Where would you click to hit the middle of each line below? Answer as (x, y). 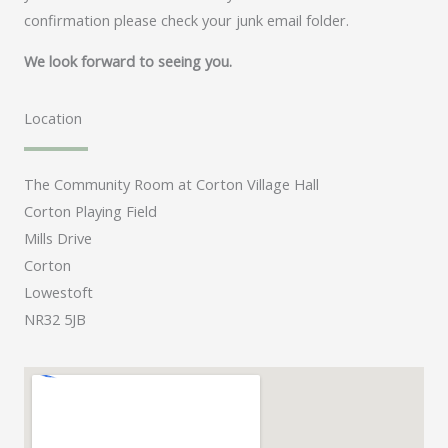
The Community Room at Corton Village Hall (171, 183)
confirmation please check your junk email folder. (186, 19)
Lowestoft (58, 291)
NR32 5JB (55, 318)
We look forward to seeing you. (128, 61)
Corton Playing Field (90, 210)
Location (53, 117)
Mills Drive (58, 237)
